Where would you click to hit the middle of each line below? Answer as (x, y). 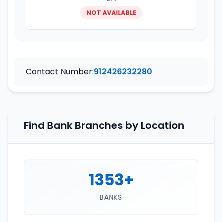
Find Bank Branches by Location (104, 125)
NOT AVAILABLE (111, 13)
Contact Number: (60, 72)
